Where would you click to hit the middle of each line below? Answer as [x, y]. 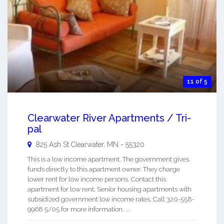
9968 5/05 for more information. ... [79, 209]
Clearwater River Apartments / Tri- [109, 118]
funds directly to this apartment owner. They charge [104, 169]
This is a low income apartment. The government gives [108, 159]
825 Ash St [52, 144]
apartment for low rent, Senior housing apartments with [109, 189]
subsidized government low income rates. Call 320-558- [111, 199]
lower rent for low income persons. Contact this [97, 179]
